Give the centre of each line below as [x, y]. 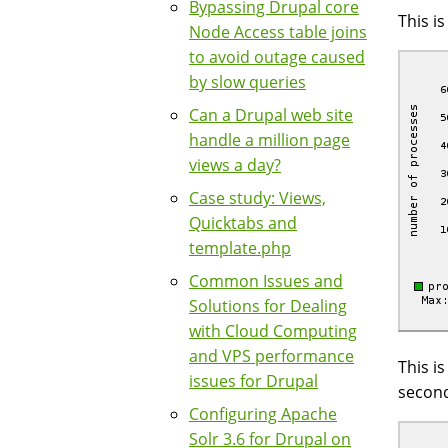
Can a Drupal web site [271, 115]
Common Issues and [266, 281]
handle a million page [269, 140]
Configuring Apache [263, 414]
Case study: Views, [257, 198]
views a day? [235, 165]
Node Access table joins [278, 32]
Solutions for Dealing [268, 306]
